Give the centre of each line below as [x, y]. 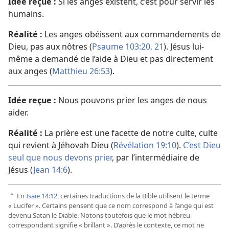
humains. [26, 14]
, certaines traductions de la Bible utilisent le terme [133, 196]
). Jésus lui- [184, 46]
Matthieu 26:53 [81, 71]
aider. [18, 112]
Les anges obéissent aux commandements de [132, 34]
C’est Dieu [202, 145]
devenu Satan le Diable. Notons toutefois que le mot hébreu [99, 215]
